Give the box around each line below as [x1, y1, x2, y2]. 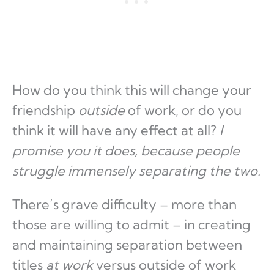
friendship [12, 102, 78, 119]
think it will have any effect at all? [12, 122, 220, 139]
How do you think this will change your [12, 81, 251, 99]
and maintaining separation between [12, 236, 242, 254]
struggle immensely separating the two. [12, 162, 261, 180]
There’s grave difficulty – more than [12, 196, 237, 213]
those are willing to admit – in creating [12, 216, 251, 234]
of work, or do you [125, 102, 242, 119]
